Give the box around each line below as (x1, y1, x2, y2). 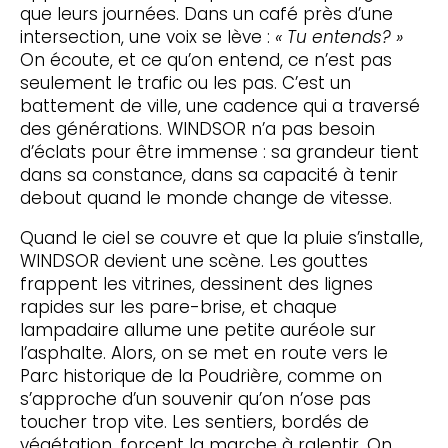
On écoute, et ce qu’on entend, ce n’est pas (19, 48, 392, 73)
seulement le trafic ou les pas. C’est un (19, 71, 351, 96)
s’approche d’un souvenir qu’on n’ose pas (19, 387, 371, 412)
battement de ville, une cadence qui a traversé (19, 94, 420, 119)
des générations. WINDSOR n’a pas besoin (19, 117, 375, 142)
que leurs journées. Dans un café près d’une (19, 2, 393, 27)
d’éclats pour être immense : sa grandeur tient (19, 140, 419, 165)
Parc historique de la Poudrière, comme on (19, 364, 382, 389)
